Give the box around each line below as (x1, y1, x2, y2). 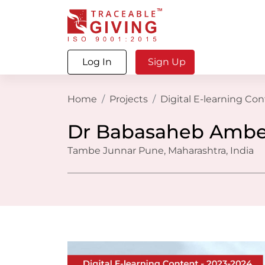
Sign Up (148, 56, 186, 67)
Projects (109, 93, 148, 105)
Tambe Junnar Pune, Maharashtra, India (67, 145, 254, 156)
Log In (82, 56, 112, 67)
